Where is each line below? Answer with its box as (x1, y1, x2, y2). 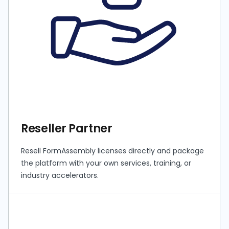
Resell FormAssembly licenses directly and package (21, 146, 204, 156)
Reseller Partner (21, 121, 112, 137)
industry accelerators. (21, 170, 99, 181)
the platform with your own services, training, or (21, 158, 192, 169)
